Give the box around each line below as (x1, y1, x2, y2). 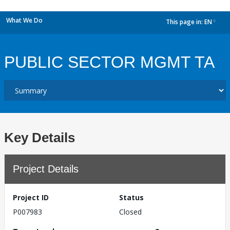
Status (119, 193, 144, 202)
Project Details (13, 163, 79, 175)
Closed (119, 207, 142, 217)
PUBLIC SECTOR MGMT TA (4, 53, 215, 71)
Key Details (4, 130, 75, 145)
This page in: (166, 17, 204, 27)
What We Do (6, 16, 43, 25)
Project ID (13, 193, 49, 202)
